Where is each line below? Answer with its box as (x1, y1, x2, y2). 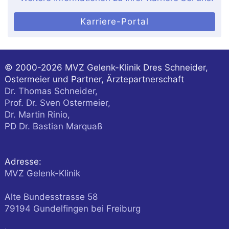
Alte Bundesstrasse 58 (4, 192, 98, 202)
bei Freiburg (90, 203, 141, 214)
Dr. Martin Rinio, (4, 109, 70, 120)
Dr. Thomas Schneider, (4, 86, 98, 97)
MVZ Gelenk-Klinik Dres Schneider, (64, 62, 208, 73)
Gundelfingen (33, 203, 91, 214)
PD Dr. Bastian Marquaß (4, 121, 102, 132)
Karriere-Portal (80, 16, 149, 27)
